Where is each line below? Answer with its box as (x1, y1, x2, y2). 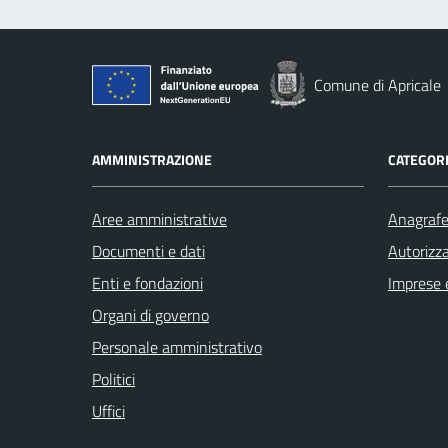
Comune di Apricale (314, 73, 441, 97)
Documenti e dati (92, 239, 205, 263)
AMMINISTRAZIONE (92, 149, 212, 170)
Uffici (92, 399, 125, 423)
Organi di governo (92, 303, 209, 327)
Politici (92, 367, 135, 391)
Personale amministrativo (92, 335, 262, 359)
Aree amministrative (92, 207, 227, 231)
